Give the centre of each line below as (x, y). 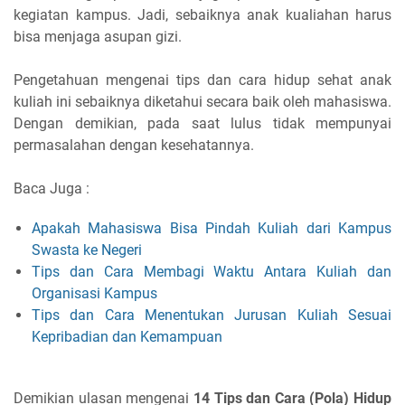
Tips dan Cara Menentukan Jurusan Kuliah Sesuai (212, 315)
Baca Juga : (52, 188)
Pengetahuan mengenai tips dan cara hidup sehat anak (202, 80)
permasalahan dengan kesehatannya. (134, 145)
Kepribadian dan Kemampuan (127, 336)
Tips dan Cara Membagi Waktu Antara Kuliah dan (212, 271)
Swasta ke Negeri (87, 250)
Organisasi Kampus (94, 293)
